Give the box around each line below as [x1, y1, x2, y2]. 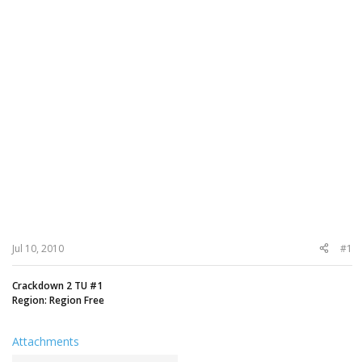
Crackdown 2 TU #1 [12, 278, 103, 293]
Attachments [12, 333, 79, 349]
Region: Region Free [12, 293, 104, 307]
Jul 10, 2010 [12, 241, 64, 255]
